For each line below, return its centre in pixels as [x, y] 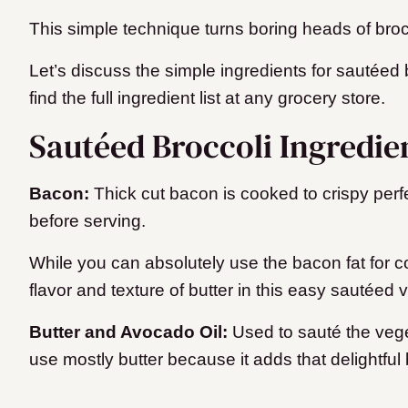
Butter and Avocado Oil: [131, 332]
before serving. [87, 221]
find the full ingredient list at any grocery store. [209, 98]
